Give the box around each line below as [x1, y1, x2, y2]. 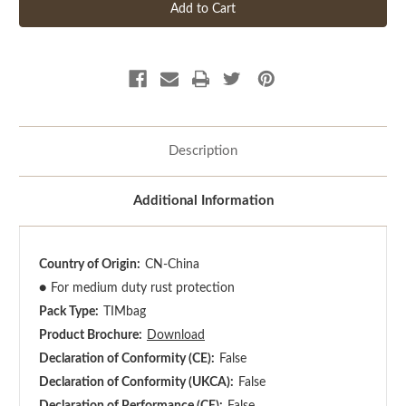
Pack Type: [39, 304, 99, 318]
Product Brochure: [39, 328, 142, 342]
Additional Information [132, 193, 274, 208]
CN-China [144, 257, 199, 271]
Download [146, 328, 205, 342]
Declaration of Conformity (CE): [39, 352, 215, 365]
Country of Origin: [39, 257, 140, 271]
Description [169, 143, 237, 158]
